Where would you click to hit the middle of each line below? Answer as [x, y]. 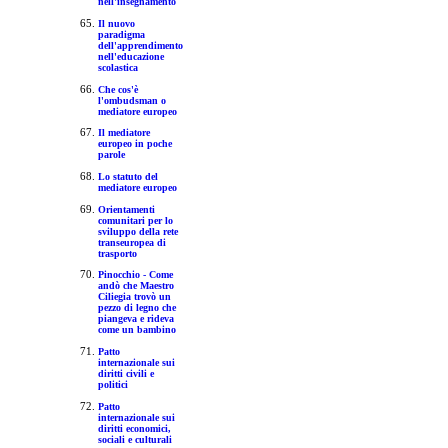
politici [112, 384]
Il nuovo [116, 23]
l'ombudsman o [131, 100]
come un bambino [136, 330]
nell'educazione [130, 56]
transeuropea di [131, 242]
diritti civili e [125, 373]
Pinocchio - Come [135, 275]
